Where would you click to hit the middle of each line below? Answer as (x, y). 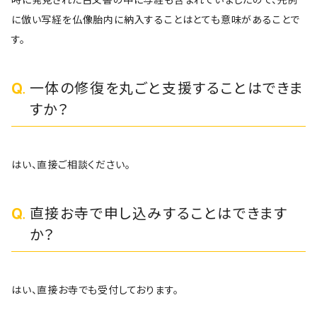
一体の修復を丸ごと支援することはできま (167, 88)
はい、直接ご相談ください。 (71, 165)
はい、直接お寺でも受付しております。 (95, 290)
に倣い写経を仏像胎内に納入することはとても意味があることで (156, 19)
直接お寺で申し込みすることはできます (158, 214)
